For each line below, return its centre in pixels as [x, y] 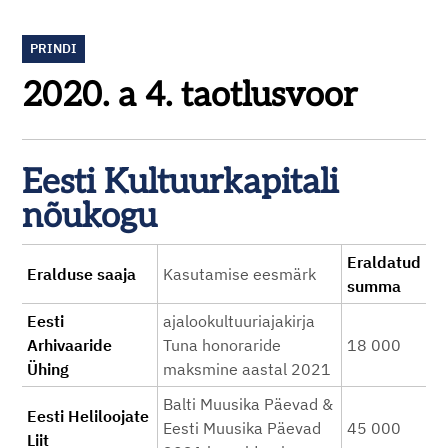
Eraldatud [384, 262]
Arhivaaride [69, 345]
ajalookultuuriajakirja [239, 321]
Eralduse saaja [81, 274]
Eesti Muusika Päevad [242, 428]
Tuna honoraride [222, 345]
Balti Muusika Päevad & [248, 404]
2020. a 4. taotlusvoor [189, 95]
